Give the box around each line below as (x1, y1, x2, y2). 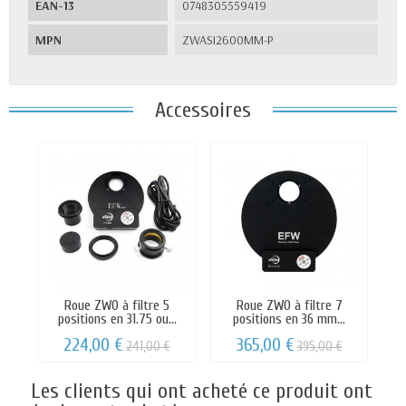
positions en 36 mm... (233, 310, 345, 327)
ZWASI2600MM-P (182, 31, 274, 48)
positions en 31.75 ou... (57, 310, 177, 327)
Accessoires (155, 97, 251, 122)
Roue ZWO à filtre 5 (64, 296, 169, 314)
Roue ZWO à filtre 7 (236, 296, 343, 314)
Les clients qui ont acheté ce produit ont (31, 379, 372, 404)
